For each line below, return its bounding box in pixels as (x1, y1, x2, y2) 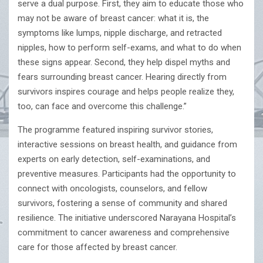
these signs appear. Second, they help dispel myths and (18, 57, 230, 68)
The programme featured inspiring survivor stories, (18, 124, 213, 136)
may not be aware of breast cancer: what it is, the (18, 13, 209, 24)
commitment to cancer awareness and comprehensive (18, 227, 230, 238)
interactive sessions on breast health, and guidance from (18, 139, 237, 150)
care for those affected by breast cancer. (18, 242, 177, 253)
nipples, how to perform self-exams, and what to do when (18, 42, 241, 53)
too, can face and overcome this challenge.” (18, 101, 187, 112)
